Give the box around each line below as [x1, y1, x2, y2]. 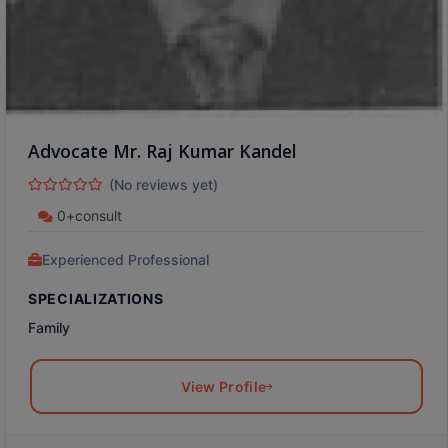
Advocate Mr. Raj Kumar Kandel [28, 139, 297, 164]
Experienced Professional [42, 251, 209, 269]
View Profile [180, 378, 267, 396]
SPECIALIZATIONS [28, 290, 164, 308]
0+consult [53, 207, 122, 225]
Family [28, 319, 70, 337]
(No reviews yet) [109, 176, 218, 194]
